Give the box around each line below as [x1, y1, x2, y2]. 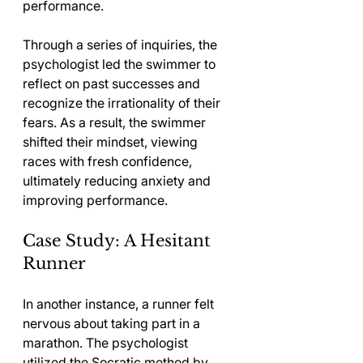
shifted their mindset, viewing [23, 134, 201, 150]
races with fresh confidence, [23, 153, 195, 169]
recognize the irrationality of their [23, 95, 224, 111]
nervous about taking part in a [23, 315, 203, 331]
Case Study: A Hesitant [23, 231, 216, 250]
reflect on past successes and [23, 75, 203, 92]
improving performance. [23, 192, 168, 208]
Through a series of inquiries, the [23, 36, 220, 53]
